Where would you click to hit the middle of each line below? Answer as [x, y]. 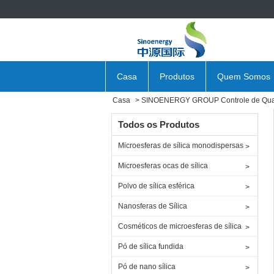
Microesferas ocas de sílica [163, 166]
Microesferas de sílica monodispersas [181, 146]
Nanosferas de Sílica [153, 206]
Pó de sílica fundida [151, 246]
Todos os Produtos [159, 124]
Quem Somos [244, 76]
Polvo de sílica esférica [156, 186]
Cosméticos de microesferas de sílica [180, 226]
